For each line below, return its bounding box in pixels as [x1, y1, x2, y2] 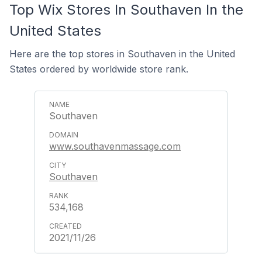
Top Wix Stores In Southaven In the [9, 1, 243, 18]
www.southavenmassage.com [49, 140, 181, 152]
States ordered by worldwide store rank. [9, 63, 188, 75]
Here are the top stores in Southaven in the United [9, 48, 235, 60]
